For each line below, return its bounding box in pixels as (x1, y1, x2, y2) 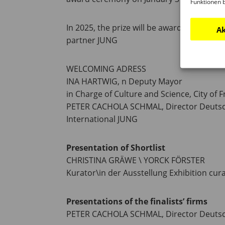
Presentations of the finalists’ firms (66, 196, 207, 207)
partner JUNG (66, 35, 118, 46)
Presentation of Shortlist (66, 142, 165, 154)
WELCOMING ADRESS (66, 63, 146, 75)
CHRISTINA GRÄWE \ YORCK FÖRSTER (66, 155, 205, 166)
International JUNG (66, 114, 138, 125)
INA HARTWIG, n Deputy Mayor (66, 76, 182, 87)
